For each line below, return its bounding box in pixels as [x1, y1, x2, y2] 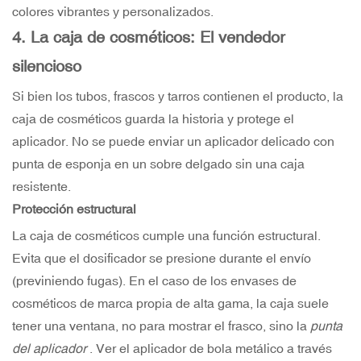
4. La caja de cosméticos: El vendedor [12, 27, 285, 47]
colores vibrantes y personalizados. [12, 4, 214, 19]
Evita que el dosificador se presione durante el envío [12, 251, 311, 266]
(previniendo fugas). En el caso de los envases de [12, 273, 297, 288]
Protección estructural [12, 201, 136, 217]
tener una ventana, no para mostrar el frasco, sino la [12, 318, 310, 334]
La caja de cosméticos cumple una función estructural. [12, 228, 321, 243]
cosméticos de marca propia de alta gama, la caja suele [12, 296, 329, 311]
